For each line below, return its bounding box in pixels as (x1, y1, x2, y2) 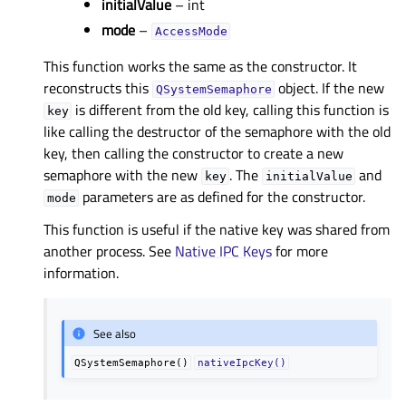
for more (272, 240, 328, 263)
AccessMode (154, 24, 227, 39)
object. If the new (275, 77, 385, 100)
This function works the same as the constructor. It (43, 55, 357, 78)
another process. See (43, 240, 175, 263)
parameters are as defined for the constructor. (79, 186, 366, 208)
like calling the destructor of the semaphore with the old (43, 121, 391, 143)
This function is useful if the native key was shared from (43, 218, 390, 241)
